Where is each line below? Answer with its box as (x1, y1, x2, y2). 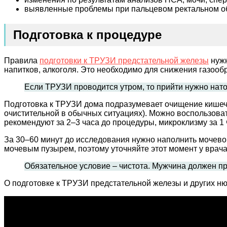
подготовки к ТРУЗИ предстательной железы (40, 56, 209, 65)
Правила (4, 56, 40, 65)
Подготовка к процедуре (13, 28, 162, 42)
